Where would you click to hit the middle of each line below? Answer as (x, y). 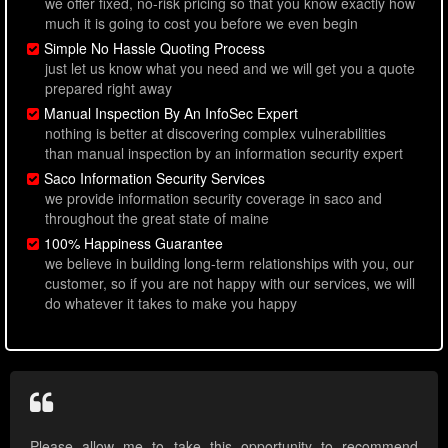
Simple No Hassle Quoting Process (154, 48)
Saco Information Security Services (154, 178)
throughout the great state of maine (157, 218)
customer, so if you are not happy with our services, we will (230, 283)
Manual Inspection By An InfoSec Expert (171, 113)
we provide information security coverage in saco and (213, 198)
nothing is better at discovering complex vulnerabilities (215, 133)
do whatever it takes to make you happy (171, 303)
